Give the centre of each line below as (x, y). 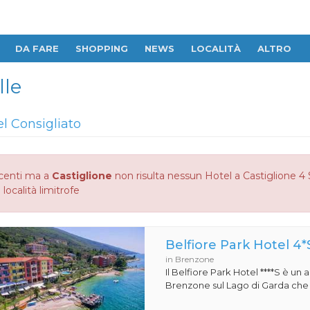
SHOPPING (102, 48)
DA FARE (37, 48)
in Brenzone (190, 259)
